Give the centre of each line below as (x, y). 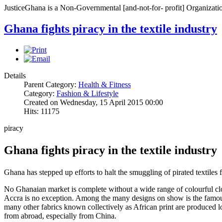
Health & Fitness (105, 85)
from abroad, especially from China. (60, 216)
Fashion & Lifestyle (87, 94)
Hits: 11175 (42, 111)
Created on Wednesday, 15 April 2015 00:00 (93, 103)
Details (15, 76)
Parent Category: (51, 85)
